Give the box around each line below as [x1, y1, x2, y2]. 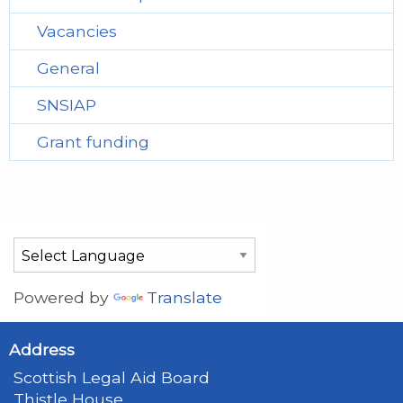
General [37, 58, 100, 77]
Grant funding [37, 131, 149, 151]
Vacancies [37, 21, 117, 40]
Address [9, 339, 75, 359]
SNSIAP [37, 94, 96, 114]
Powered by [13, 287, 113, 307]
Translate [147, 287, 222, 307]
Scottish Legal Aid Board [13, 367, 210, 387]
